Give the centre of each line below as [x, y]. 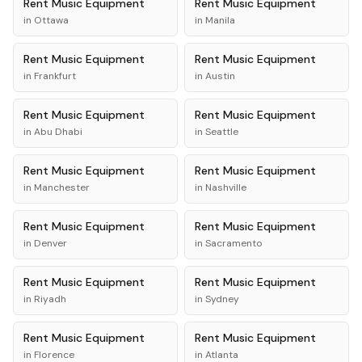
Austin [220, 76]
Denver [51, 243]
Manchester [62, 187]
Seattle [222, 132]
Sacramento [234, 243]
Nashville [226, 187]
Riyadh [50, 299]
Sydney [222, 299]
